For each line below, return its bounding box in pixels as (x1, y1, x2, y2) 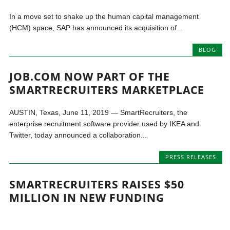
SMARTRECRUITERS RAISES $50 (9, 177, 185, 191)
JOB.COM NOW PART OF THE (9, 69, 170, 84)
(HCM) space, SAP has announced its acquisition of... (9, 24, 183, 32)
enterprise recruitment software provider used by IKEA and (9, 120, 200, 128)
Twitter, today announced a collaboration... (9, 131, 147, 140)
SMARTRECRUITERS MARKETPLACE (9, 83, 205, 98)
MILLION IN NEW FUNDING (9, 190, 165, 205)
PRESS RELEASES (165, 153, 216, 161)
